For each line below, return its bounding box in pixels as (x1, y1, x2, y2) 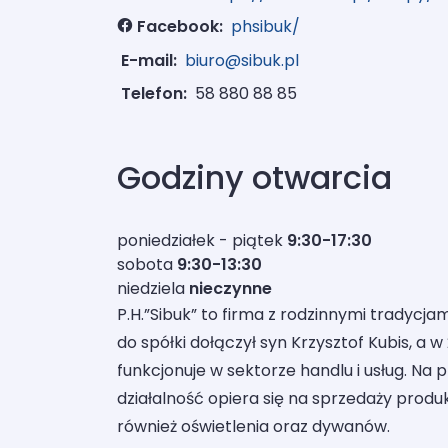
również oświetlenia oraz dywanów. (117, 415, 390, 439)
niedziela (117, 277, 185, 301)
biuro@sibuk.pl (185, 48, 299, 72)
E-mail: (121, 48, 177, 72)
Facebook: (137, 15, 223, 39)
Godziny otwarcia (117, 155, 392, 201)
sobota (117, 253, 173, 277)
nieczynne (189, 277, 272, 301)
